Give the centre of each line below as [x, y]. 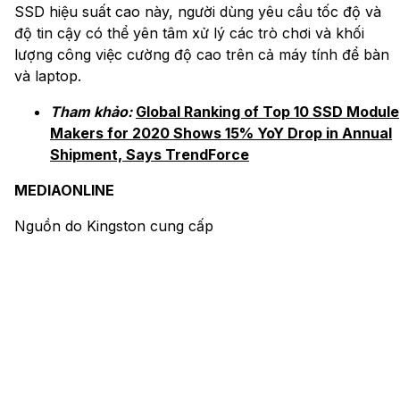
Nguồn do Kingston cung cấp [114, 225]
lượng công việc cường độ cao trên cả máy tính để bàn [202, 54]
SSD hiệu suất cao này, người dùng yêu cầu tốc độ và [198, 11]
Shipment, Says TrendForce [150, 154]
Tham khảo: [91, 111]
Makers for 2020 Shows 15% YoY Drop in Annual [221, 133]
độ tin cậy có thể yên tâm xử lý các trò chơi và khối [189, 33]
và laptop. [48, 75]
